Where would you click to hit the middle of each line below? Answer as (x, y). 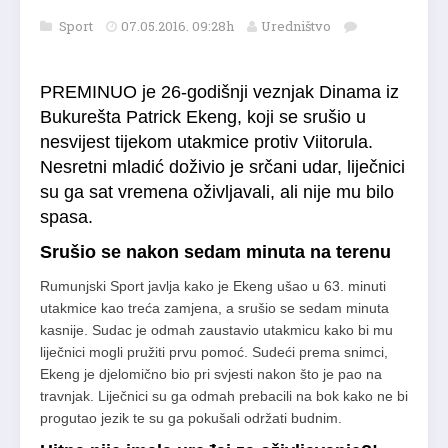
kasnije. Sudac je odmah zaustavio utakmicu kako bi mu (216, 330)
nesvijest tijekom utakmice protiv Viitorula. (206, 142)
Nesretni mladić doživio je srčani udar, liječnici (222, 167)
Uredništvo (296, 26)
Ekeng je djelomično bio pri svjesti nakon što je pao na (211, 374)
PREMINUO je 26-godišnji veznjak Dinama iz (219, 92)
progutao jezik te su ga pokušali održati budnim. (193, 418)
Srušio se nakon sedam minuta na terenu (215, 252)
